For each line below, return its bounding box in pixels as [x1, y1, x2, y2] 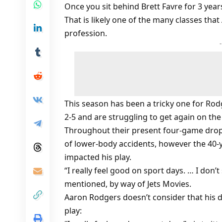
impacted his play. [64, 152, 131, 163]
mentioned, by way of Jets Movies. [64, 178, 191, 190]
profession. [64, 28, 107, 39]
